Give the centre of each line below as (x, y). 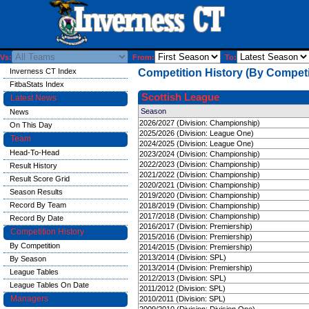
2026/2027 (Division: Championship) (200, 123)
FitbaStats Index (37, 84)
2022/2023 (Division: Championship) (200, 164)
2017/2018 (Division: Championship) (200, 216)
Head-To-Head (34, 152)
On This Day (31, 125)
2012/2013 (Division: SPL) (183, 278)
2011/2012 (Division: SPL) (182, 288)
